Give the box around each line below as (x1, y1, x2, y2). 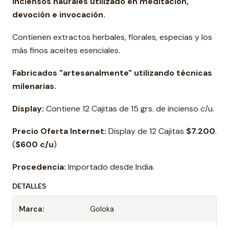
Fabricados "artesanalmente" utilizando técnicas (12, 67, 212, 78)
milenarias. (12, 81, 56, 91)
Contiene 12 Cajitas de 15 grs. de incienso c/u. (44, 103, 214, 114)
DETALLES (12, 182, 46, 190)
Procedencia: (12, 162, 66, 172)
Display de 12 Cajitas (106, 126, 186, 136)
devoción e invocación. (12, 9, 105, 20)
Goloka (90, 204, 114, 214)
